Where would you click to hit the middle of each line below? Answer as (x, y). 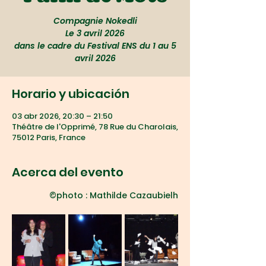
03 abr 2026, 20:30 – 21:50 (62, 116)
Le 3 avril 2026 (95, 33)
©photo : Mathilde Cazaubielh (114, 195)
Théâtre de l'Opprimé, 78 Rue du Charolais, (95, 127)
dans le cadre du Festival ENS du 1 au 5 (95, 46)
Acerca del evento (68, 172)
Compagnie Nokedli (95, 21)
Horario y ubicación (71, 94)
